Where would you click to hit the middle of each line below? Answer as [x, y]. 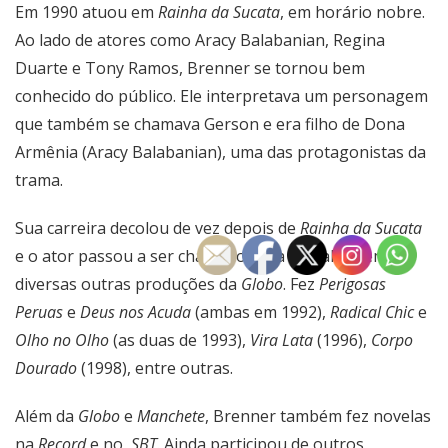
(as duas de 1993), [179, 340]
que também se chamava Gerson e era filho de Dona [210, 124]
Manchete [171, 416]
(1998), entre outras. [155, 368]
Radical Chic [372, 312]
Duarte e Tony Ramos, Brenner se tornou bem [190, 68]
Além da [46, 416]
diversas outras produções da [128, 284]
